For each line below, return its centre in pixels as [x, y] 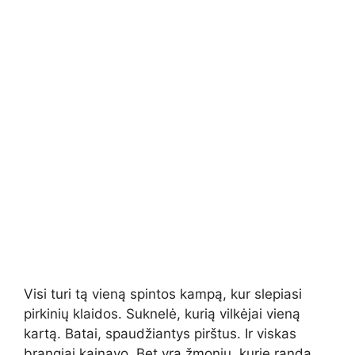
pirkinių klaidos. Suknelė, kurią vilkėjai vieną [162, 313]
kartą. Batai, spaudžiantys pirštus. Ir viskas [160, 333]
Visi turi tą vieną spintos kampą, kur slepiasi [163, 294]
